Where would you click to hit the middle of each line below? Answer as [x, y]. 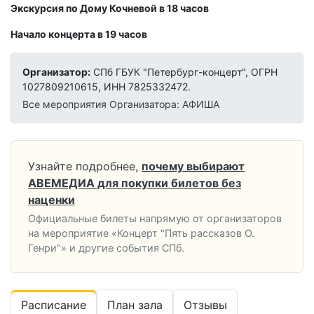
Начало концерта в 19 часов [79, 34]
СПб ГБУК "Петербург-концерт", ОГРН [184, 72]
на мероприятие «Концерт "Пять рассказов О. [141, 233]
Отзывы [205, 305]
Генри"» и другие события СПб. [106, 248]
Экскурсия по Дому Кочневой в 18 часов [110, 8]
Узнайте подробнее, [83, 166]
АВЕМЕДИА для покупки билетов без [135, 183]
